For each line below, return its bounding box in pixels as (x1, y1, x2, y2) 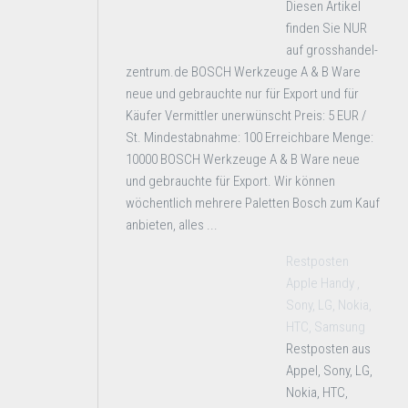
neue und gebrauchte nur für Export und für (126, 86, 359, 102)
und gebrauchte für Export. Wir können (126, 173, 335, 189)
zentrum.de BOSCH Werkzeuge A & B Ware (126, 64, 361, 80)
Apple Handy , (286, 275, 360, 291)
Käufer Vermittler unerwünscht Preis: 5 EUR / (126, 107, 366, 124)
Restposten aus (286, 341, 371, 357)
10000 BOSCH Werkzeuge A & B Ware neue (126, 151, 360, 168)
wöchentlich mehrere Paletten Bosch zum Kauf (126, 195, 380, 211)
